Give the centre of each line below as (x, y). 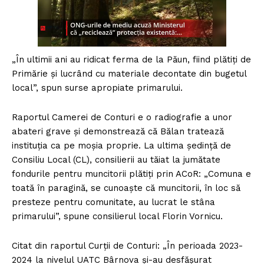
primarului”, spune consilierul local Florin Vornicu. (117, 216)
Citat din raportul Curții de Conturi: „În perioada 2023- (127, 245)
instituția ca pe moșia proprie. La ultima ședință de (121, 145)
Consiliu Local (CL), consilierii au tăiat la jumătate (116, 159)
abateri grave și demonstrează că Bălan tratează (118, 131)
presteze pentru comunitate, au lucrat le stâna (113, 202)
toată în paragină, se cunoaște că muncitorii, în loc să (126, 188)
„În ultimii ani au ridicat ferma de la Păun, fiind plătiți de (131, 59)
